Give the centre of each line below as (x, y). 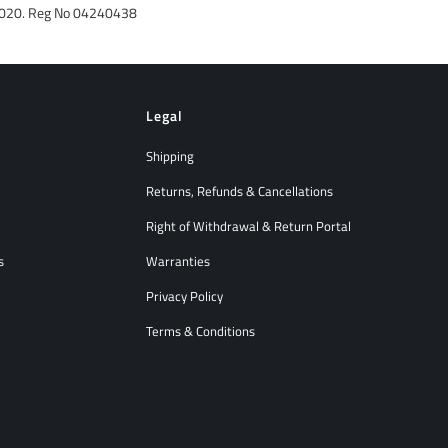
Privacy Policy (184, 296)
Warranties (178, 261)
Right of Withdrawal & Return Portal (248, 226)
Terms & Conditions (200, 331)
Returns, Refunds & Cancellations (239, 191)
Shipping (170, 156)
